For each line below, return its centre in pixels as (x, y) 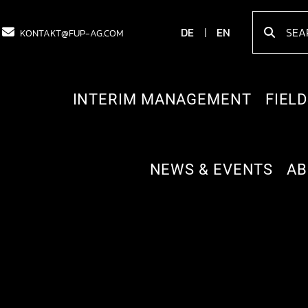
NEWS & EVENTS (211, 169)
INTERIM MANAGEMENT (162, 99)
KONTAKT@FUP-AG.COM (72, 33)
